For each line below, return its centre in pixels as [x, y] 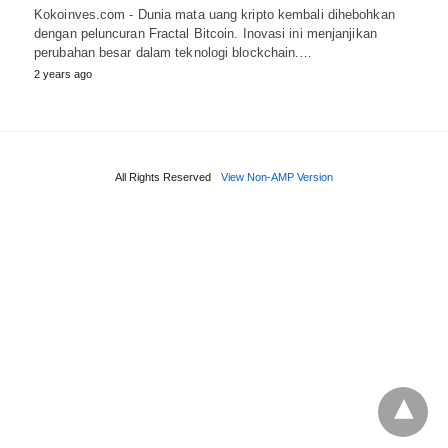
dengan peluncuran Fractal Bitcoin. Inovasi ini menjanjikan [205, 33]
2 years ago [63, 73]
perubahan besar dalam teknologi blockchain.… [173, 52]
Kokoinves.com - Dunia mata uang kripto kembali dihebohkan [214, 14]
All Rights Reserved [163, 176]
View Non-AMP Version [277, 176]
